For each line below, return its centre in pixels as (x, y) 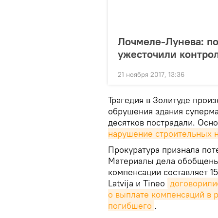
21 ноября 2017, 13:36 (151, 74)
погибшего (130, 206)
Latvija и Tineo (138, 183)
